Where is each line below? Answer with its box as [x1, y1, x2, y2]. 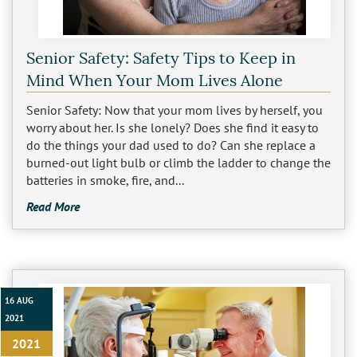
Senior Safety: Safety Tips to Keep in [25, 47, 296, 68]
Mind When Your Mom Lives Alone [25, 69, 283, 90]
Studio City [68, 37, 127, 53]
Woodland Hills [68, 266, 152, 282]
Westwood [68, 190, 124, 206]
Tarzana [68, 75, 109, 91]
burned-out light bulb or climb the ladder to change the [25, 155, 331, 171]
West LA [68, 151, 110, 167]
